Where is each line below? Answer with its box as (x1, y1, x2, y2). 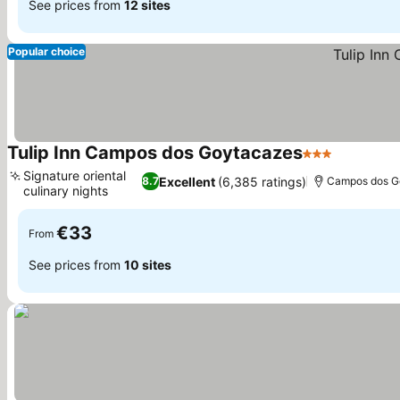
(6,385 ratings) (218, 173, 307, 189)
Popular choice (8, 45, 85, 58)
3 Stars (302, 154, 350, 171)
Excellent (159, 173, 216, 189)
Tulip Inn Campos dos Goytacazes (7, 142, 303, 163)
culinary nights (23, 183, 108, 198)
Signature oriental (23, 168, 126, 183)
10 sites (124, 256, 171, 272)
